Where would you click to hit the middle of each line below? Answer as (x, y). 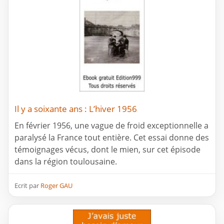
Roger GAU (56, 186)
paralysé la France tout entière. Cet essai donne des (112, 138)
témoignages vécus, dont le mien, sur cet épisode (107, 150)
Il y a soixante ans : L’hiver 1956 (76, 109)
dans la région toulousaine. (66, 162)
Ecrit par (27, 186)
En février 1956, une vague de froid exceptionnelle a (111, 126)
